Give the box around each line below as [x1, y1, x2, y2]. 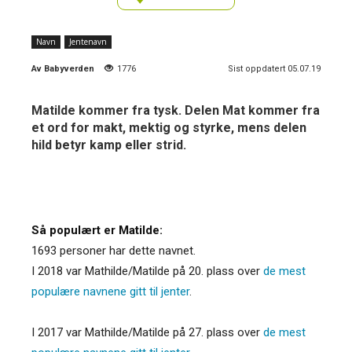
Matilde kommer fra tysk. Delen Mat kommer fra [31, 102, 320, 118]
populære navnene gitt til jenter [31, 284, 189, 299]
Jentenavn [69, 35, 107, 47]
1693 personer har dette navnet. [31, 243, 196, 258]
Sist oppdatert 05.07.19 [228, 63, 321, 74]
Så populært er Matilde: [31, 222, 163, 237]
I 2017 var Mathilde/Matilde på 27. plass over [31, 324, 263, 339]
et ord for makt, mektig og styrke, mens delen [31, 119, 306, 135]
